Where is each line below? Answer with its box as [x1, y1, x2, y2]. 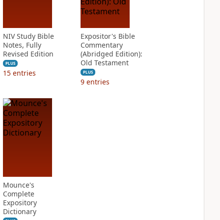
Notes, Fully [2, 40, 41, 50]
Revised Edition [2, 49, 54, 58]
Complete [2, 189, 34, 198]
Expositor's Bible [80, 31, 135, 41]
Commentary [80, 40, 123, 50]
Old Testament [80, 58, 129, 67]
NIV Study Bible [2, 31, 54, 41]
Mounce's [2, 180, 34, 190]
